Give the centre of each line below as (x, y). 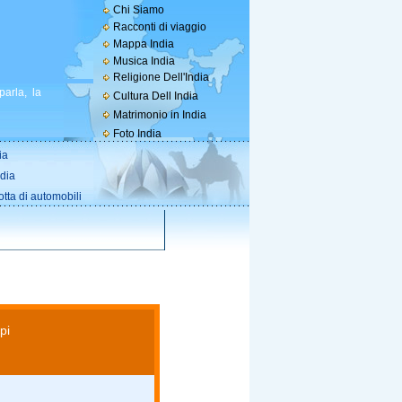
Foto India (137, 134)
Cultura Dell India (155, 96)
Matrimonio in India (159, 115)
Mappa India (143, 44)
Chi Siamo (138, 10)
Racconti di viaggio (159, 27)
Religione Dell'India (161, 77)
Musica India (144, 61)
